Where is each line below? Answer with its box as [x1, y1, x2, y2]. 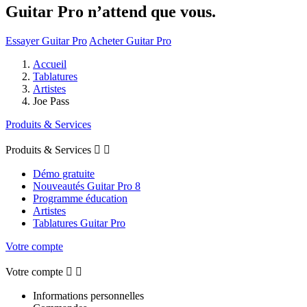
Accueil [33, 58, 66, 70]
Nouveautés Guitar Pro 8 [33, 180, 140, 192]
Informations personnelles [33, 289, 144, 302]
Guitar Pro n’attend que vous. [5, 3, 216, 21]
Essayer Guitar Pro [5, 34, 87, 47]
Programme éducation [33, 192, 127, 204]
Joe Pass [33, 95, 69, 107]
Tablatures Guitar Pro [33, 217, 125, 229]
